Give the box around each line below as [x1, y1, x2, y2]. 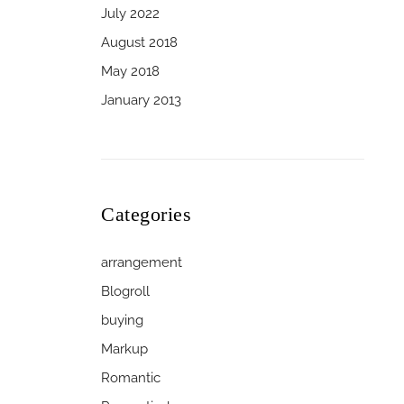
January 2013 [101, 91, 181, 108]
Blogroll [101, 282, 150, 299]
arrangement [101, 253, 182, 271]
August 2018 [101, 33, 178, 50]
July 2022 [101, 5, 160, 22]
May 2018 [101, 62, 160, 79]
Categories [101, 202, 191, 225]
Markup [101, 340, 148, 357]
